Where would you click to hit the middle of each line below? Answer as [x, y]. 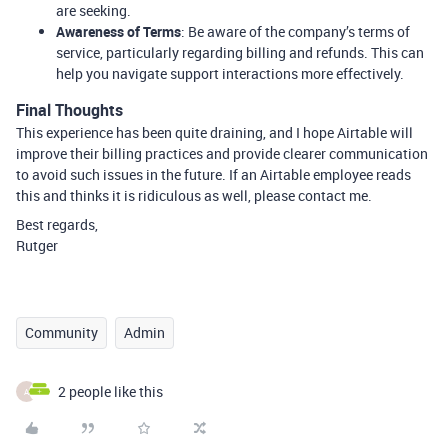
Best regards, [57, 224]
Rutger [37, 245]
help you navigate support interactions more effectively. [230, 73]
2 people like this [110, 391]
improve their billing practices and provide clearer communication [222, 153]
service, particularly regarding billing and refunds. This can [240, 52]
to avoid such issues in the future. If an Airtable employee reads [213, 174]
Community [61, 332]
